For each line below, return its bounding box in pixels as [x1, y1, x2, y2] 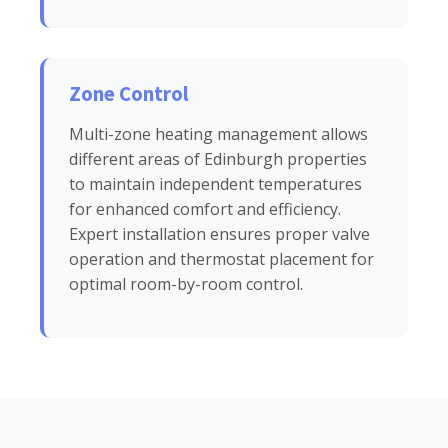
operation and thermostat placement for [69, 247, 374, 270]
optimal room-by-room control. [69, 272, 303, 295]
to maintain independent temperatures [69, 172, 362, 195]
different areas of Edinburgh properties [69, 147, 367, 170]
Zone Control [69, 80, 189, 107]
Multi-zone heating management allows [69, 122, 368, 145]
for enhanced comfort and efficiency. [69, 197, 341, 220]
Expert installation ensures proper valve [69, 222, 370, 245]
